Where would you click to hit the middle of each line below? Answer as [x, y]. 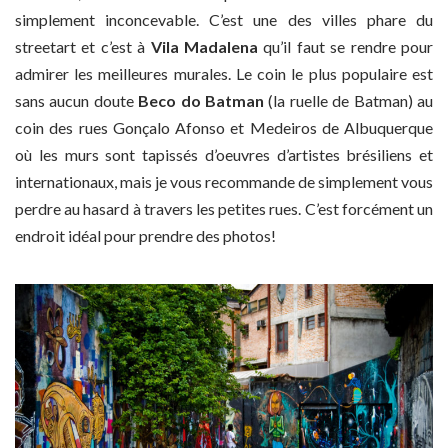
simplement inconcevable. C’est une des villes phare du [224, 19]
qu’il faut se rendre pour [346, 46]
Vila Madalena [204, 46]
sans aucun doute [77, 100]
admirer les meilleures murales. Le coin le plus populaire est [224, 73]
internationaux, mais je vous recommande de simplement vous [224, 181]
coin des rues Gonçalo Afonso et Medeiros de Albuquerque [224, 127]
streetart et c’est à [83, 46]
